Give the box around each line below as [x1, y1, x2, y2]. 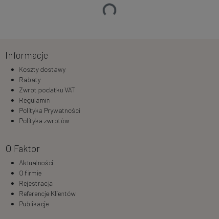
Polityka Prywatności [19, 106, 80, 115]
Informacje [5, 49, 48, 61]
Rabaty [19, 75, 41, 84]
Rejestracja [19, 179, 53, 188]
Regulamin [19, 96, 50, 105]
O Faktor [5, 143, 40, 154]
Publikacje [19, 199, 49, 208]
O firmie [19, 169, 42, 177]
